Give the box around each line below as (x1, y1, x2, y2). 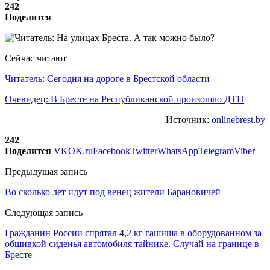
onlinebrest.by (212, 114, 265, 125)
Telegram (198, 145, 234, 156)
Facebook (93, 145, 130, 156)
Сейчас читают (5, 52, 67, 63)
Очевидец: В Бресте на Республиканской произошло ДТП (5, 93, 244, 104)
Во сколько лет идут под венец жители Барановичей (5, 186, 221, 197)
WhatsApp (157, 145, 198, 156)
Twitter (130, 145, 157, 156)
